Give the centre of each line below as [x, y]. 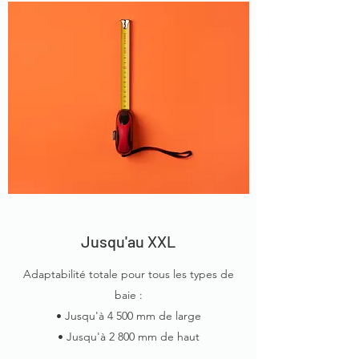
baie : [128, 295]
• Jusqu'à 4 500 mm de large [128, 316]
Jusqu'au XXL [128, 241]
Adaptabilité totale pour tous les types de [128, 274]
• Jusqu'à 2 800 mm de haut [128, 337]
